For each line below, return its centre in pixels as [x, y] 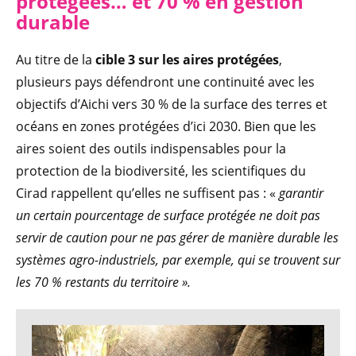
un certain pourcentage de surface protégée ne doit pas [168, 215]
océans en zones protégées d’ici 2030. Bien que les [166, 126]
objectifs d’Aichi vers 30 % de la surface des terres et [172, 104]
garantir [301, 193]
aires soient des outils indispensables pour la [151, 148]
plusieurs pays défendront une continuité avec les [165, 81]
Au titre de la [56, 59]
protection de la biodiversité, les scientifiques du [161, 170]
